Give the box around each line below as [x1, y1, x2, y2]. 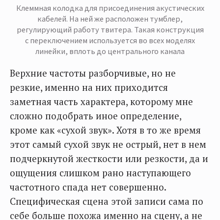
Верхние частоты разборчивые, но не [10, 67, 176, 79]
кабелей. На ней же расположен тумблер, [37, 13, 183, 24]
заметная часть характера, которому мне [10, 95, 193, 108]
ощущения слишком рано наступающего [10, 166, 191, 179]
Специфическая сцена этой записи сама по [10, 195, 203, 207]
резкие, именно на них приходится [10, 81, 168, 93]
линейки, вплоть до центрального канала [35, 46, 185, 56]
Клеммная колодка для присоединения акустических [16, 2, 204, 13]
